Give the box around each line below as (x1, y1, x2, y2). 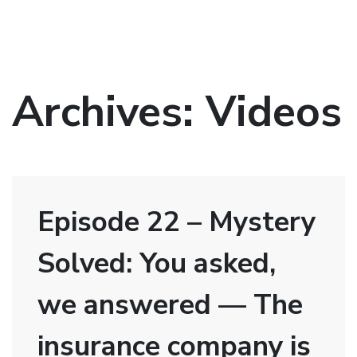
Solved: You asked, (37, 245, 276, 282)
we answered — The (37, 286, 303, 324)
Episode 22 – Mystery (37, 203, 316, 241)
